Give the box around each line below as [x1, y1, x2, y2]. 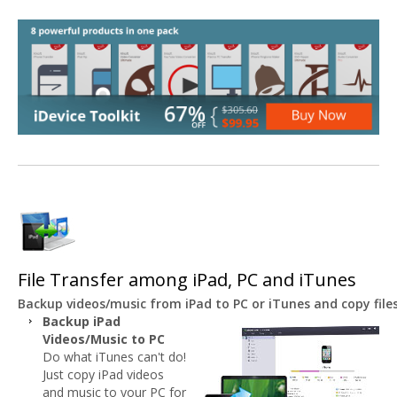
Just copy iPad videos [43, 365, 164, 383]
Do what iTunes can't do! [43, 347, 186, 365]
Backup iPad [43, 312, 121, 330]
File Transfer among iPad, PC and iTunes [18, 268, 356, 292]
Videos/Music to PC [43, 330, 165, 347]
